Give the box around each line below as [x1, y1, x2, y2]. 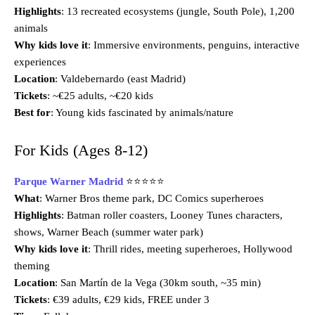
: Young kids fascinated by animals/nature [51, 107, 233, 119]
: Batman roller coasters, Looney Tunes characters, [61, 210, 283, 221]
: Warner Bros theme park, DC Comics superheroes [39, 193, 264, 205]
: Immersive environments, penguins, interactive [88, 39, 300, 51]
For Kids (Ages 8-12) [14, 141, 148, 160]
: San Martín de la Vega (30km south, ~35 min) [55, 277, 261, 289]
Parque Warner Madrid [14, 176, 123, 188]
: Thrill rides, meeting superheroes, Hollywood [88, 243, 292, 255]
